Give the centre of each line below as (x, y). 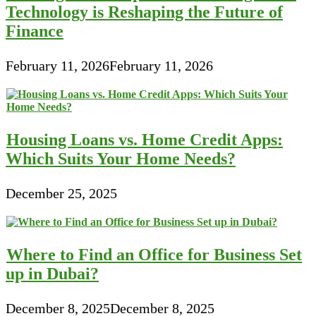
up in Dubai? (52, 273)
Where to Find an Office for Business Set (154, 254)
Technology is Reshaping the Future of (144, 12)
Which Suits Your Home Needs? (121, 158)
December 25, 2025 (61, 193)
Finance (35, 31)
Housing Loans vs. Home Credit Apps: (145, 139)
